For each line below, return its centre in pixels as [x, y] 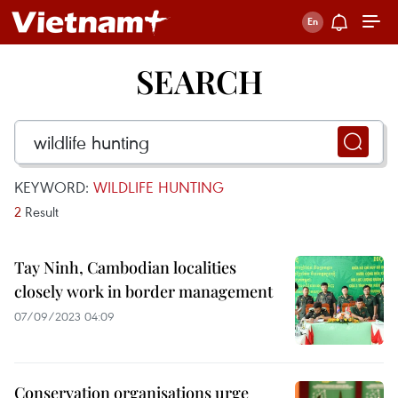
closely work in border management [143, 291]
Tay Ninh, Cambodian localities [125, 267]
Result [40, 211]
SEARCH [199, 81]
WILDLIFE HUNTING [159, 187]
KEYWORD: [54, 187]
